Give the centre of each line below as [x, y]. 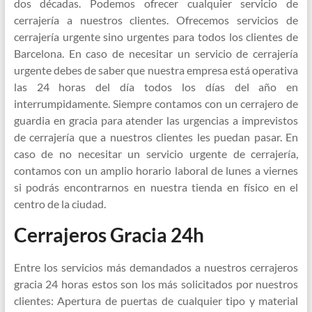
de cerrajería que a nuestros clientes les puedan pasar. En [156, 137]
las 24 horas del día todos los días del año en [156, 87]
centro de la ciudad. [60, 204]
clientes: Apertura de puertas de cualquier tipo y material [156, 301]
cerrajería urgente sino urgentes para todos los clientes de [156, 37]
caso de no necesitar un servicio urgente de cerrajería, [156, 154]
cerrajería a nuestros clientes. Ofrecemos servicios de [156, 20]
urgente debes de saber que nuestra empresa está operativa [156, 70]
